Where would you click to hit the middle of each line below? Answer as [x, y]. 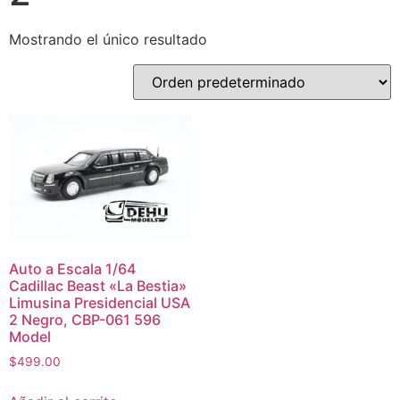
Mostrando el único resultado [108, 39]
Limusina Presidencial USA [100, 302]
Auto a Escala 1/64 [72, 268]
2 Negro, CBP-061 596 [85, 319]
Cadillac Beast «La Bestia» [98, 285]
